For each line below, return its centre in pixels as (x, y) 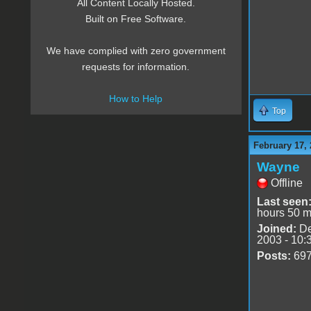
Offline (286, 183)
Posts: (274, 255)
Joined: (276, 228)
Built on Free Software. (136, 19)
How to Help (136, 99)
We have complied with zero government (136, 51)
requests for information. (136, 67)
